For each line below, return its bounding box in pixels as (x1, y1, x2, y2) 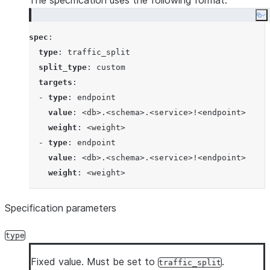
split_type (39, 63, 87, 72)
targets (39, 78, 72, 87)
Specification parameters (5, 202, 116, 214)
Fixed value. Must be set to (31, 256, 158, 268)
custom (96, 63, 125, 72)
